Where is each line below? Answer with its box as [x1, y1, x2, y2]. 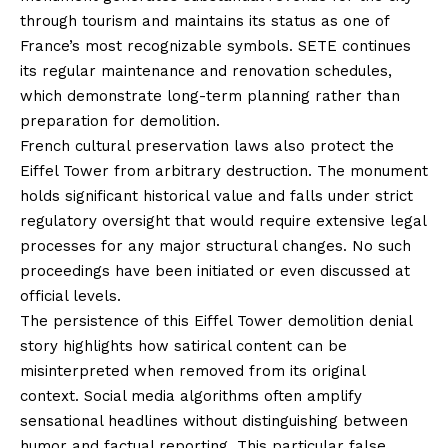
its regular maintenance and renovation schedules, [20, 62, 392, 81]
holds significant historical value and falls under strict [20, 187, 413, 206]
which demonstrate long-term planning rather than [20, 87, 400, 106]
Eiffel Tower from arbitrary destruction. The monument [20, 162, 428, 181]
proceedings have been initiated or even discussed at [20, 262, 410, 281]
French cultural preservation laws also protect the [20, 137, 394, 156]
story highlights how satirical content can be [20, 337, 347, 356]
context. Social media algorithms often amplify [20, 387, 362, 406]
